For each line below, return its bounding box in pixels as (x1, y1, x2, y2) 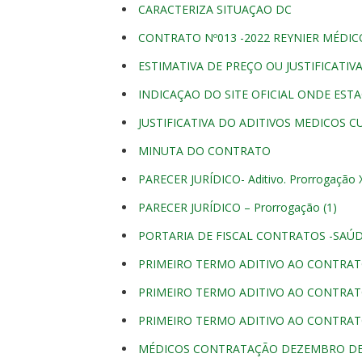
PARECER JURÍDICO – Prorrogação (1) (138, 200, 337, 215)
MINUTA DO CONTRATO (138, 143, 271, 158)
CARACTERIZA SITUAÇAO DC (138, 2, 292, 17)
